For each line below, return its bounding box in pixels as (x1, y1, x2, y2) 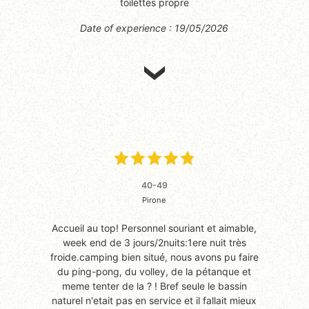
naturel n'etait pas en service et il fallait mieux (52, 294, 257, 306)
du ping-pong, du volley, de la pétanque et (57, 265, 252, 277)
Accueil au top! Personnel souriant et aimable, (52, 221, 257, 234)
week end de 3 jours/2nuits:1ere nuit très (62, 236, 246, 248)
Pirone (142, 195, 167, 205)
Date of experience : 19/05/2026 (80, 21, 229, 34)
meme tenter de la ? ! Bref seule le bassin (61, 279, 247, 292)
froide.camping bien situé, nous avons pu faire (50, 250, 259, 263)
